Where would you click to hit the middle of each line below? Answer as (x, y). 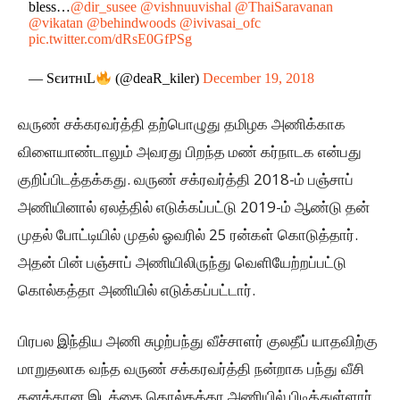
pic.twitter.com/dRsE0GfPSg (111, 38)
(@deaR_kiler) (158, 79)
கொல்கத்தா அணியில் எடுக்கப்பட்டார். (137, 290)
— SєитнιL (62, 79)
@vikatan (56, 22)
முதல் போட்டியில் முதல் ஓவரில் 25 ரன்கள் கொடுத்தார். (188, 235)
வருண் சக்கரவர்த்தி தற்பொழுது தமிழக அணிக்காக (182, 124)
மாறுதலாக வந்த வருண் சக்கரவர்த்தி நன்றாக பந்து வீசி (191, 369)
